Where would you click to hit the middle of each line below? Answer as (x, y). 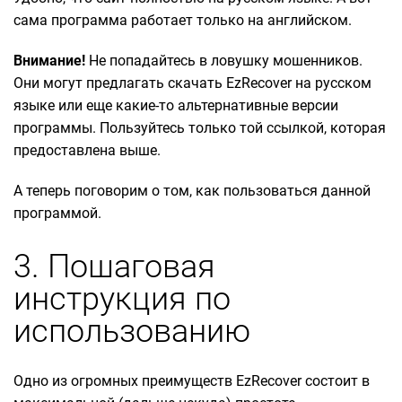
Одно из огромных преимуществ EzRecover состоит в (192, 381)
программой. (57, 213)
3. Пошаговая (114, 267)
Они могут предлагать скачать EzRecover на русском (192, 83)
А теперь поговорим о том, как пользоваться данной (192, 190)
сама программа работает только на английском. (184, 20)
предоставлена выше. (89, 150)
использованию (132, 332)
